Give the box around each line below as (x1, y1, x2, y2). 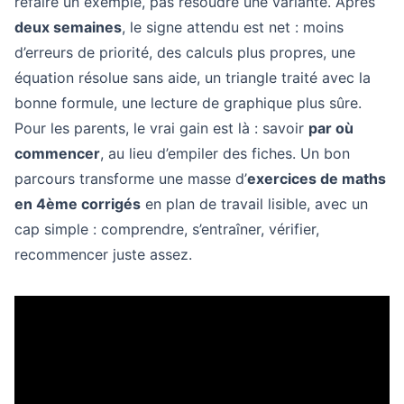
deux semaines (14, 18, 122, 36)
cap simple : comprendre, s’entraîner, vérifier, (14, 220, 319, 238)
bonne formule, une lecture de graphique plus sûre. (14, 94, 362, 112)
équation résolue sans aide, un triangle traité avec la (14, 69, 371, 87)
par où (308, 119, 353, 137)
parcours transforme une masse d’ (14, 170, 247, 188)
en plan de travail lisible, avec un (141, 195, 368, 213)
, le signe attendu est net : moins (122, 18, 344, 36)
